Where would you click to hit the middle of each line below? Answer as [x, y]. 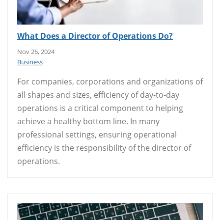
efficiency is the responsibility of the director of [104, 148]
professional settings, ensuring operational [97, 134]
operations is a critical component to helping [100, 108]
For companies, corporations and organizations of [110, 81]
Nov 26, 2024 [36, 51]
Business [30, 62]
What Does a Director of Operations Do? [95, 36]
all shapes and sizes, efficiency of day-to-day [98, 95]
